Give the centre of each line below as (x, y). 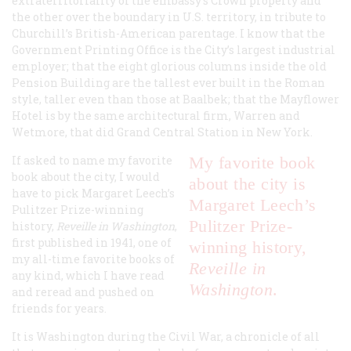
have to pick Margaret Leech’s (93, 193)
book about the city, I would (86, 176)
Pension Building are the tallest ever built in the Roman (168, 82)
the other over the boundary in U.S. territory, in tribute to (169, 16)
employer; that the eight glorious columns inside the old (169, 66)
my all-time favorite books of (93, 259)
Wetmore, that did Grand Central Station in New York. (162, 132)
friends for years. (59, 308)
